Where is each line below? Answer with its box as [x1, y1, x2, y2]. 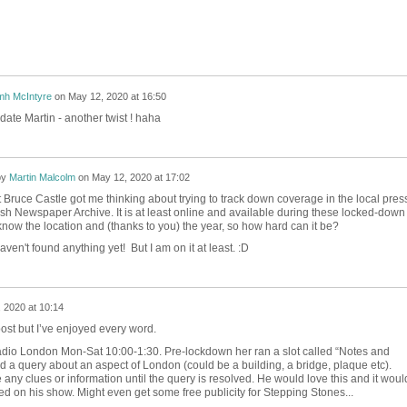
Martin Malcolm [8, 172, 75, 184]
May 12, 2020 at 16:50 [67, 91, 166, 103]
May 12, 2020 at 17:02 [91, 172, 190, 184]
